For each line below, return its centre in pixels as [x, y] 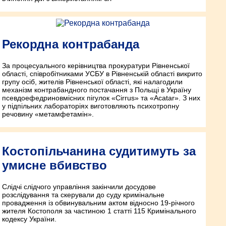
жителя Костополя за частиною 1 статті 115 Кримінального [99, 211]
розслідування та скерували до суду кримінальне [83, 195]
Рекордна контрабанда [71, 44]
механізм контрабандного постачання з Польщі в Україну [97, 90]
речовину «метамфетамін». [48, 114]
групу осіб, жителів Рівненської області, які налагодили [92, 82]
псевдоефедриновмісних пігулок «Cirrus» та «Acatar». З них [101, 98]
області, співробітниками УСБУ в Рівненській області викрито [102, 74]
